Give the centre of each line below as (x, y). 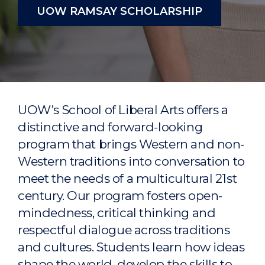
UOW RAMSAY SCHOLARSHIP (119, 11)
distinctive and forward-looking (110, 127)
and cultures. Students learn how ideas (131, 247)
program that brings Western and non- (131, 144)
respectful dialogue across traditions (124, 230)
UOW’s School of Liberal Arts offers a (123, 109)
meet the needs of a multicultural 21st (127, 178)
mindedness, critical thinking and (117, 212)
